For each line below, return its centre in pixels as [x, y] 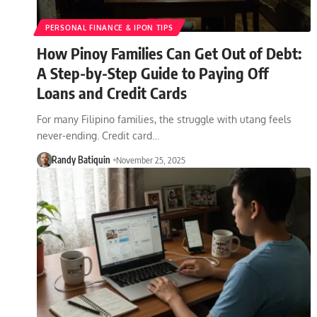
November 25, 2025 [150, 160]
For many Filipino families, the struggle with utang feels [164, 119]
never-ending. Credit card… [98, 135]
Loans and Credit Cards [112, 92]
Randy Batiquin [81, 160]
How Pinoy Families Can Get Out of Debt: [169, 53]
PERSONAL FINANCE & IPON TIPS [109, 27]
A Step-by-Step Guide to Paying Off [153, 73]
